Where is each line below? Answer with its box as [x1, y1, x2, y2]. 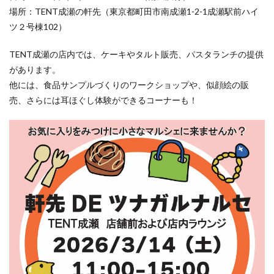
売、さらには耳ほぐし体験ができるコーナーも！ [9, 95, 198, 106]
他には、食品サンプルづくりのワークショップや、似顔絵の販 [9, 80, 249, 91]
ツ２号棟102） [9, 21, 67, 32]
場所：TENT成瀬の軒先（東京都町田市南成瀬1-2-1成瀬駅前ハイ [9, 6, 259, 17]
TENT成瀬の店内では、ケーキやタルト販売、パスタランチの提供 [9, 49, 264, 60]
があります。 [9, 64, 61, 75]
